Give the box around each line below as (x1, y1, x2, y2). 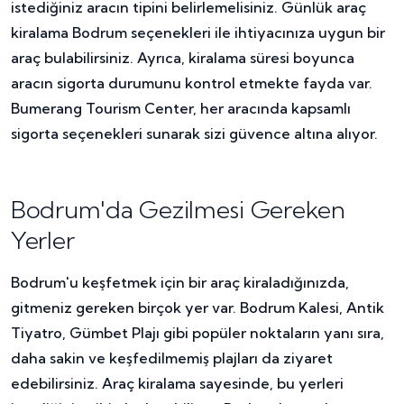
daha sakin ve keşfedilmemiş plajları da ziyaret (11, 349, 333, 368)
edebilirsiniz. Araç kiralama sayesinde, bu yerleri (11, 374, 344, 393)
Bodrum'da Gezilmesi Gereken (11, 195, 345, 225)
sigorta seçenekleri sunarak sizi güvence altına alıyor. (11, 124, 378, 143)
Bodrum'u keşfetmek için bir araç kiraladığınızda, (11, 273, 349, 292)
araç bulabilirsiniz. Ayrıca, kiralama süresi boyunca (11, 49, 354, 68)
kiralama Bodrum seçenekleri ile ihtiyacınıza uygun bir (11, 23, 385, 42)
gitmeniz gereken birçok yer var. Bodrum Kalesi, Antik (11, 298, 384, 317)
